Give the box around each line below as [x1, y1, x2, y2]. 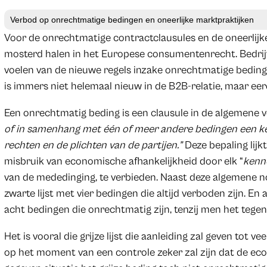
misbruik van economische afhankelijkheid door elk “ [4, 154, 243, 167]
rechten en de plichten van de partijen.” [4, 138, 182, 151]
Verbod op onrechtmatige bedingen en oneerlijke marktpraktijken [10, 14, 254, 24]
